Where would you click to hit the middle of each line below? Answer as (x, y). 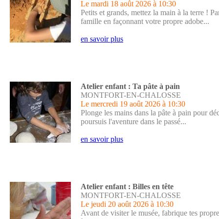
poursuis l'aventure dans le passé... (133, 121)
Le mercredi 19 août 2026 (120, 104)
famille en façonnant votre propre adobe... (145, 21)
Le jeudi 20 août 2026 (115, 204)
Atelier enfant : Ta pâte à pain (130, 86)
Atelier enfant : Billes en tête (127, 186)
